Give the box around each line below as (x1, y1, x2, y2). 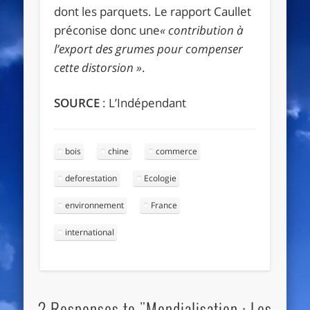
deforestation (65, 172, 118, 184)
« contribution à (160, 21, 244, 38)
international (65, 226, 115, 238)
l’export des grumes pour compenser (54, 40, 244, 57)
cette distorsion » (54, 59, 143, 75)
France (151, 199, 178, 211)
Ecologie (144, 172, 177, 184)
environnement (65, 199, 125, 211)
